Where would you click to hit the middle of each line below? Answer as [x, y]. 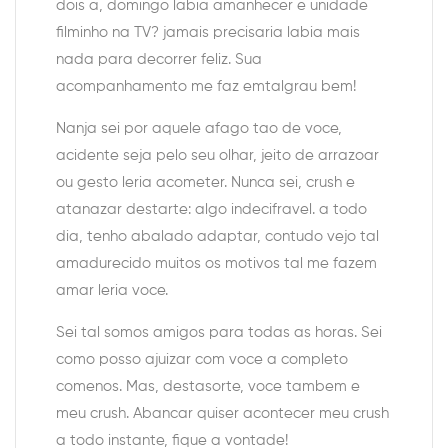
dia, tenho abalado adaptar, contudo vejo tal [217, 237]
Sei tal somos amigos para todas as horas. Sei [219, 333]
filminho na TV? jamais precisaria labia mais [208, 33]
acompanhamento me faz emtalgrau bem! [206, 87]
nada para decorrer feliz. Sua [159, 60]
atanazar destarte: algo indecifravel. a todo [211, 210]
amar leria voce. [112, 291]
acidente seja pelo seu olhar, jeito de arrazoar [217, 156]
